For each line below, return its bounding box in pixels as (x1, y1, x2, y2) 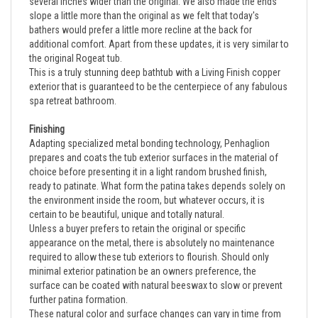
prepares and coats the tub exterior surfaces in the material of (29, 138, 278, 150)
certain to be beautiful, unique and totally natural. (29, 195, 224, 207)
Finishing (29, 110, 65, 122)
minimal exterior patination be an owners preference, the (29, 252, 256, 264)
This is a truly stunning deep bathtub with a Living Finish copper (29, 53, 280, 65)
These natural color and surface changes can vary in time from (29, 295, 281, 307)
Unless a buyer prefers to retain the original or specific (29, 209, 246, 221)
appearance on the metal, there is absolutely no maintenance (29, 224, 275, 236)
